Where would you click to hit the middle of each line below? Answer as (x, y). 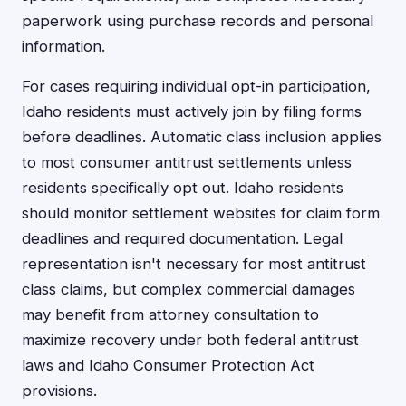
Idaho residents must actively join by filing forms (192, 111)
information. (63, 46)
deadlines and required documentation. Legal (182, 238)
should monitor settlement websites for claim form (201, 213)
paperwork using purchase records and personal (198, 21)
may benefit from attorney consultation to (170, 314)
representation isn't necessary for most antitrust (194, 264)
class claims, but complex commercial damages (188, 289)
